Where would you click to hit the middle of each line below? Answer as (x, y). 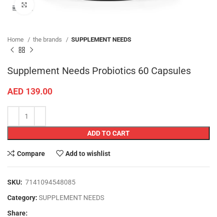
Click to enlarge (55, 5)
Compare (31, 153)
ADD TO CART (108, 133)
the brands (48, 39)
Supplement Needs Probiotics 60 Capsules (99, 71)
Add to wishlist (88, 153)
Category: (22, 198)
